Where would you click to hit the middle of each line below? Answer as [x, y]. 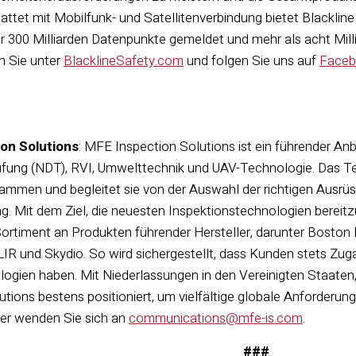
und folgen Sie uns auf [252, 61]
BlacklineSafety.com [124, 61]
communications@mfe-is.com [216, 318]
